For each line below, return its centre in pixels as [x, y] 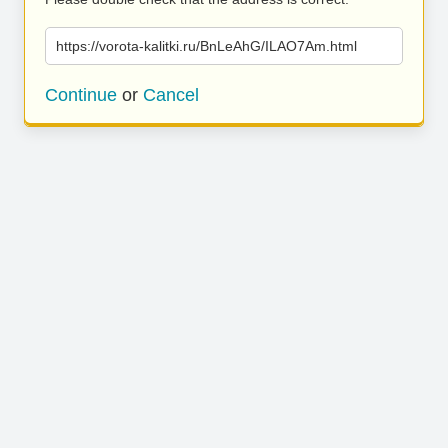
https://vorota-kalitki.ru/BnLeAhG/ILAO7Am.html [206, 46]
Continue [81, 95]
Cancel [171, 95]
